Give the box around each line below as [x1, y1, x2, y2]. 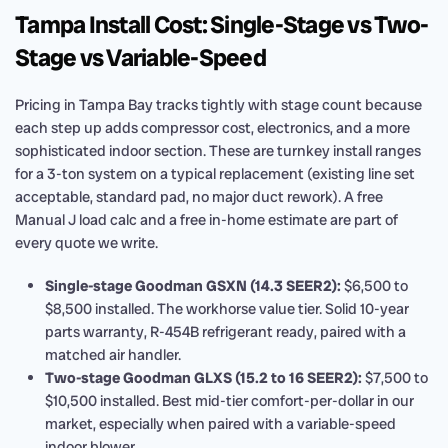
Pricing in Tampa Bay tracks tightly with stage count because [15, 95, 422, 115]
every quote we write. [15, 233, 158, 253]
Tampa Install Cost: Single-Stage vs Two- [15, 9, 428, 40]
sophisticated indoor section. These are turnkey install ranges [15, 141, 421, 161]
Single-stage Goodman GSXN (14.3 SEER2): [45, 276, 341, 296]
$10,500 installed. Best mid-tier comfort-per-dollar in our [45, 391, 414, 411]
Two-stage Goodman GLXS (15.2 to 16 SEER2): [45, 368, 362, 388]
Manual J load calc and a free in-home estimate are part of [15, 210, 398, 230]
